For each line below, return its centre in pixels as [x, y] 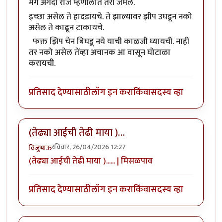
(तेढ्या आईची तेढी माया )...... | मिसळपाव [91, 161]
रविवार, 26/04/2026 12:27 [89, 147]
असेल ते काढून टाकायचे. [66, 28]
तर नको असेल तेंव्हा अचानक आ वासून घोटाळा [100, 53]
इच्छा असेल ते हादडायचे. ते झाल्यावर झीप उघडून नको [111, 17]
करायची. [42, 64]
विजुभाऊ [40, 148]
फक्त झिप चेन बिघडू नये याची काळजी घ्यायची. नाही [109, 42]
